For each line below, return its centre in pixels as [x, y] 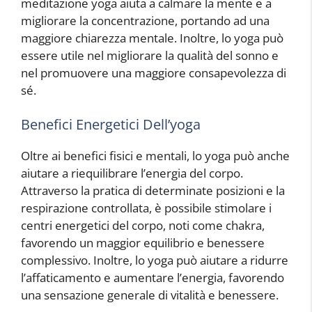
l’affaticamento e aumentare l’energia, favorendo [153, 278]
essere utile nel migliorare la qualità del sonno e [150, 55]
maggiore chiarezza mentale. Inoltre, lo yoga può [152, 38]
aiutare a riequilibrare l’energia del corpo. [132, 173]
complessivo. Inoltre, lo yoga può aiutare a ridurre [155, 260]
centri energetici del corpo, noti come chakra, [143, 226]
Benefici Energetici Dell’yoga [111, 125]
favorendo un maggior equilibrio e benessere [143, 243]
